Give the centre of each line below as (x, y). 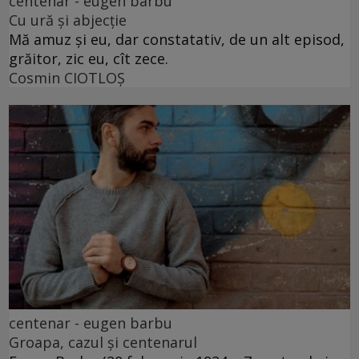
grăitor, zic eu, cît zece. (89, 58)
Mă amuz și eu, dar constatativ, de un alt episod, (177, 39)
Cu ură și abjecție (68, 20)
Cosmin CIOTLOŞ (67, 77)
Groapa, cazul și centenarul (103, 343)
